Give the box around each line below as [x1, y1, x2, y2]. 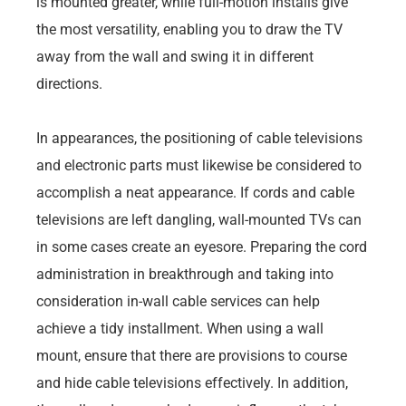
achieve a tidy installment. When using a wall [36, 319, 324, 337]
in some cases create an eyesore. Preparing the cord [36, 237, 367, 256]
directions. [36, 74, 102, 92]
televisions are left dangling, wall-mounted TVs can [36, 210, 362, 228]
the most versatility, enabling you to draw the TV [36, 20, 343, 38]
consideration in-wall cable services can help [36, 292, 320, 310]
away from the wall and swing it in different [36, 47, 314, 65]
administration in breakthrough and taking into [36, 265, 333, 283]
